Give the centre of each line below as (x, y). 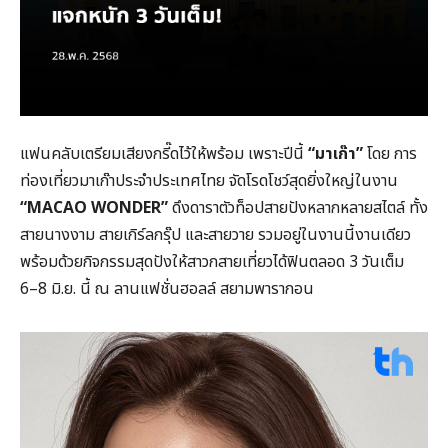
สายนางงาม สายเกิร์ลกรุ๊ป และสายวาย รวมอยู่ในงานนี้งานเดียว (215, 234)
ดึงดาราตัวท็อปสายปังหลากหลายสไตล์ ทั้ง (298, 207)
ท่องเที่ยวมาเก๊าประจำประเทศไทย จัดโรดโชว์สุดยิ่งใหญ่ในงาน (209, 180)
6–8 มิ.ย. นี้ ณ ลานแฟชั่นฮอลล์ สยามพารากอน (167, 288)
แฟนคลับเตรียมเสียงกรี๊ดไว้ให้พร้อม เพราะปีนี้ (164, 153)
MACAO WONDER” (97, 207)
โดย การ (390, 153)
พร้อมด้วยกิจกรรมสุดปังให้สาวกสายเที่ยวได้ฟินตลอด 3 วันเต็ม (214, 261)
